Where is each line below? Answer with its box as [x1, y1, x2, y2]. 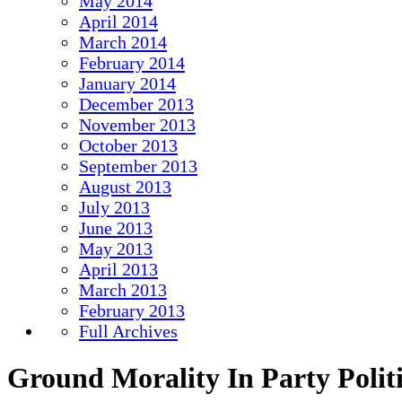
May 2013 [79, 239, 153, 259]
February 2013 [79, 301, 185, 321]
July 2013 [79, 197, 150, 218]
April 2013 [79, 259, 158, 280]
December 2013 [79, 94, 194, 115]
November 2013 [79, 115, 196, 135]
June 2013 [79, 218, 153, 239]
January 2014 [79, 74, 176, 94]
